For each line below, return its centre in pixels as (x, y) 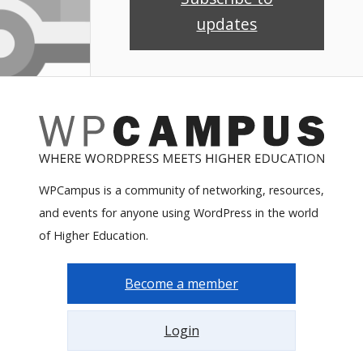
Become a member (181, 284)
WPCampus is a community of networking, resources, (181, 190)
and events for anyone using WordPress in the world (179, 213)
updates (227, 23)
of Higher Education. (94, 236)
